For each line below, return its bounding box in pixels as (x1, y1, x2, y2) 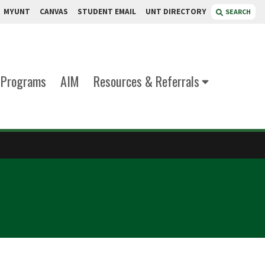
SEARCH (225, 7, 251, 16)
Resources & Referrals (93, 72, 199, 91)
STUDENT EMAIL (77, 7, 136, 17)
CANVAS (40, 7, 68, 17)
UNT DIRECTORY (146, 7, 206, 17)
